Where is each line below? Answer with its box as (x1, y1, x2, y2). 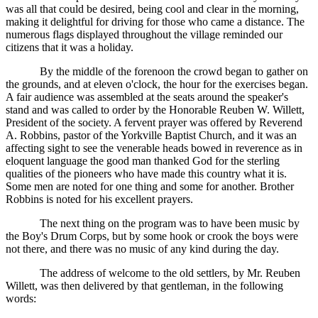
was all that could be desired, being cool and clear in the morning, (6, 3, 299, 16)
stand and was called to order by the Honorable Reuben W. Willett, (6, 104, 305, 116)
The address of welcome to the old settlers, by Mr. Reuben (40, 267, 300, 280)
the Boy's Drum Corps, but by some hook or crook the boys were (6, 230, 298, 243)
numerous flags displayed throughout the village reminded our (6, 28, 283, 41)
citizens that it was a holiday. (6, 41, 133, 54)
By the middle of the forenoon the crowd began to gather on (40, 65, 308, 78)
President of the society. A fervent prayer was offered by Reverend (6, 116, 302, 129)
